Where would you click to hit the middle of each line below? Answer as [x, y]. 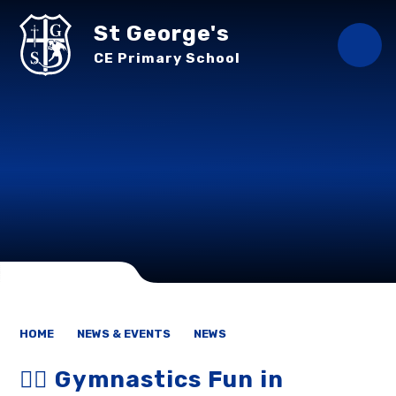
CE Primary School [168, 57]
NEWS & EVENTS [124, 334]
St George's [162, 33]
